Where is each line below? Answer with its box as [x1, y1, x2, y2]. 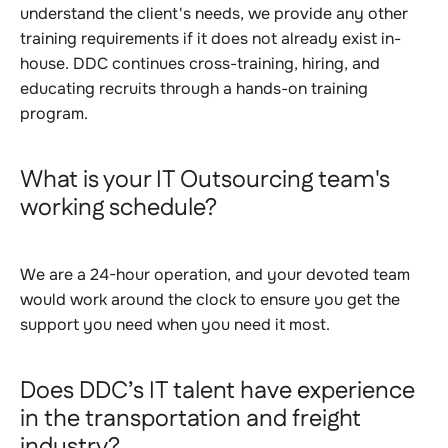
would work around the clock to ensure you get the [20, 289, 400, 310]
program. [20, 103, 88, 124]
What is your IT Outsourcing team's [20, 163, 390, 197]
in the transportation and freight [20, 402, 361, 436]
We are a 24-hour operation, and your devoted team [20, 264, 410, 285]
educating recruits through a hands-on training [20, 78, 368, 99]
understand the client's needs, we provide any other [20, 3, 408, 24]
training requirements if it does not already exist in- [20, 28, 401, 49]
